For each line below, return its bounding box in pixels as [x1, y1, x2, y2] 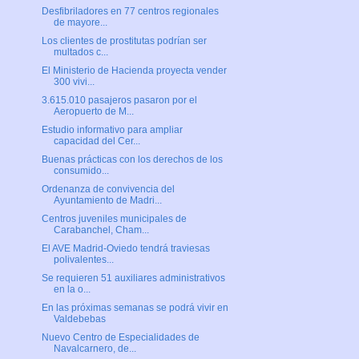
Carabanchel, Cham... [53, 224, 149, 236]
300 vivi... [53, 76, 95, 88]
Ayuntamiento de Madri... [53, 195, 162, 207]
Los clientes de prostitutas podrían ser [41, 35, 207, 47]
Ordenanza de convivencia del [41, 184, 175, 196]
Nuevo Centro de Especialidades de [41, 332, 200, 344]
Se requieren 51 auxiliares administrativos [41, 272, 225, 284]
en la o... [53, 284, 91, 296]
